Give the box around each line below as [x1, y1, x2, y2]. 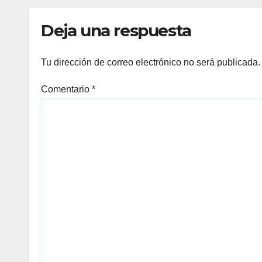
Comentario [41, 84, 92, 95]
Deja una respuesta [41, 20, 191, 40]
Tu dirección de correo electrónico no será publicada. [41, 57, 260, 68]
